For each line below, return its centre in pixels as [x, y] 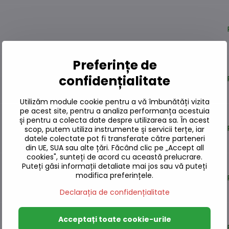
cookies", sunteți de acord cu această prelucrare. [114, 157]
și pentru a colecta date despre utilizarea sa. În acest [114, 120]
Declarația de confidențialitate [114, 192]
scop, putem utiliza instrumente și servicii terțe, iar [114, 129]
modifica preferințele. [114, 175]
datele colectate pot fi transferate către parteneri [114, 139]
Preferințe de [114, 65]
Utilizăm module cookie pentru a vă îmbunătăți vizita [114, 102]
